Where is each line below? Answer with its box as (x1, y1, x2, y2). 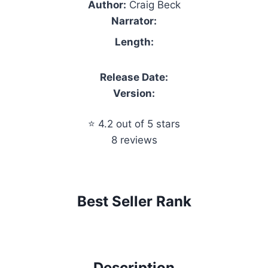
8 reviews (111, 133, 157, 146)
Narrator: (111, 14, 157, 27)
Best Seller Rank (77, 192, 191, 210)
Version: (113, 87, 155, 99)
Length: (114, 35, 154, 48)
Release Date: (100, 71, 168, 83)
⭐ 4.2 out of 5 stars (88, 117, 180, 130)
